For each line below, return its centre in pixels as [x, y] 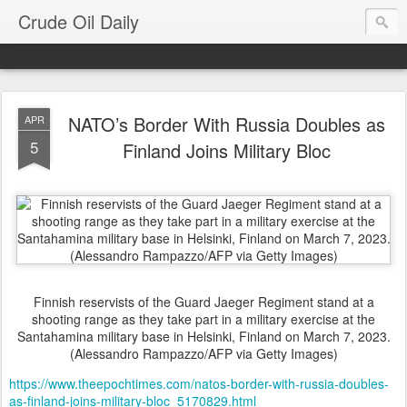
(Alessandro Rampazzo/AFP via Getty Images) [203, 353]
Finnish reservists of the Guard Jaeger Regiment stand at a [203, 302]
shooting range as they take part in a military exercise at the [203, 319]
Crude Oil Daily [79, 21]
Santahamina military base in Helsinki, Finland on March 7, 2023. [203, 336]
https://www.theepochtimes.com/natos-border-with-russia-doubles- [199, 383]
